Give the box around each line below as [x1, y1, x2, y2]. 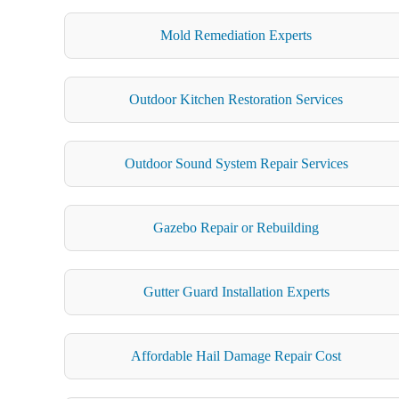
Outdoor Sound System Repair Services [124, 155, 348, 171]
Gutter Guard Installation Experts [142, 283, 330, 299]
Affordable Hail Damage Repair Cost [131, 347, 342, 363]
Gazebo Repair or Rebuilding [153, 219, 320, 235]
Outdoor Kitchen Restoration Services [129, 91, 344, 107]
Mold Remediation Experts [160, 27, 313, 43]
